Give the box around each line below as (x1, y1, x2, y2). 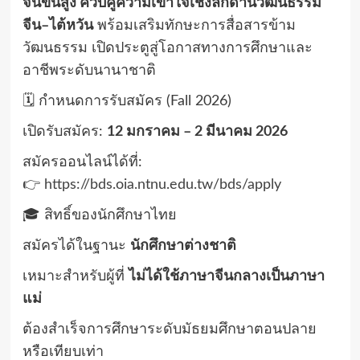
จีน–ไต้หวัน (22, 18, 93, 34)
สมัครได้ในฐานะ (22, 239, 130, 254)
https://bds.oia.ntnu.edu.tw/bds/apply (43, 178, 281, 193)
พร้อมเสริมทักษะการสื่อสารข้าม (92, 18, 296, 34)
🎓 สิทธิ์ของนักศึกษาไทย (22, 208, 177, 223)
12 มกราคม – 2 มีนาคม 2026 (106, 125, 288, 140)
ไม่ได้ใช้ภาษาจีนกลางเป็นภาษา (128, 269, 325, 284)
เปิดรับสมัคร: (22, 125, 107, 140)
